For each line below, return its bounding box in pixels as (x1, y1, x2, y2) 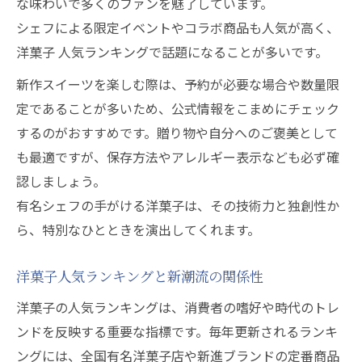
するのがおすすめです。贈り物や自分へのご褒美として (16, 123, 338, 142)
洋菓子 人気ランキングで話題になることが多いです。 (16, 42, 328, 61)
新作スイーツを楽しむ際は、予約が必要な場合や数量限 (16, 74, 339, 94)
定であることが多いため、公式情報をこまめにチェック (16, 99, 339, 118)
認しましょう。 (16, 171, 106, 191)
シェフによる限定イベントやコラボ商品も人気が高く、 (16, 18, 339, 37)
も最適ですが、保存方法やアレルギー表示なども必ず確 (16, 147, 339, 166)
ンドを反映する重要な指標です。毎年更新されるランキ (16, 322, 338, 341)
